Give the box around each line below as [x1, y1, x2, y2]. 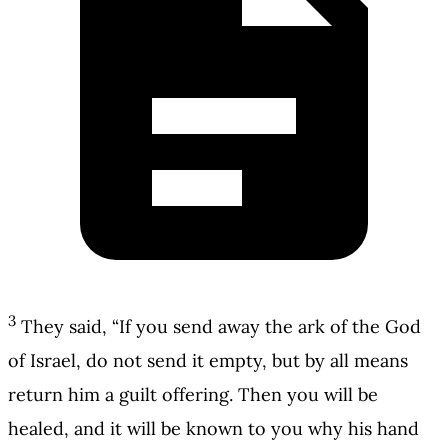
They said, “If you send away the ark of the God [21, 315, 421, 339]
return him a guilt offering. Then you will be [8, 383, 378, 407]
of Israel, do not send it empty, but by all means [8, 349, 408, 373]
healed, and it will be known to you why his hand [8, 417, 419, 441]
